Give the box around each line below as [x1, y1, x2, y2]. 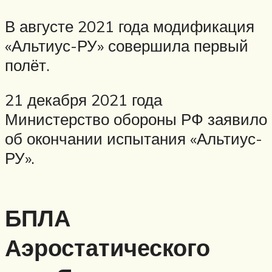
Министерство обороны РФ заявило [5, 109, 267, 129]
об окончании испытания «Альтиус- [5, 129, 262, 149]
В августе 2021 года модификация [5, 16, 254, 36]
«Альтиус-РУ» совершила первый [5, 35, 248, 55]
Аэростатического [5, 232, 210, 262]
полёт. [5, 55, 50, 75]
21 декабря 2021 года [5, 90, 162, 110]
